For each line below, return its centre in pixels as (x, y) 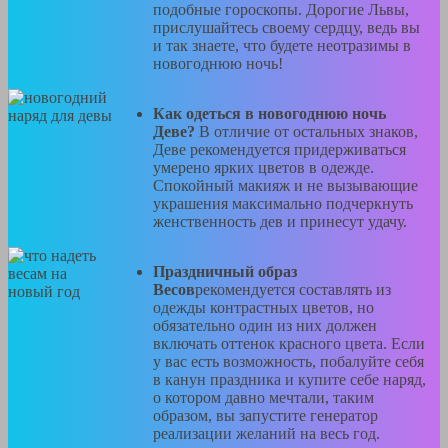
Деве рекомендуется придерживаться (279, 150)
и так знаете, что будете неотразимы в (282, 46)
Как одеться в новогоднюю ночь (269, 114)
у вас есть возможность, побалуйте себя (288, 362)
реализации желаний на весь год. (266, 434)
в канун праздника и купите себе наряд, (289, 380)
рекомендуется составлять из (293, 290)
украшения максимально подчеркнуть (283, 204)
